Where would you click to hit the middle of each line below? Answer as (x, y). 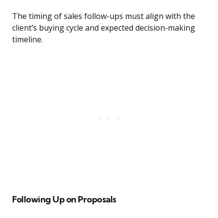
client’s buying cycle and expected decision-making (104, 28)
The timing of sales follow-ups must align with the (104, 16)
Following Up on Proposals (64, 200)
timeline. (27, 40)
